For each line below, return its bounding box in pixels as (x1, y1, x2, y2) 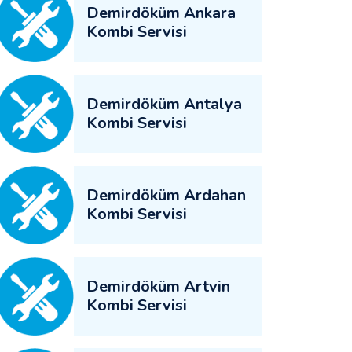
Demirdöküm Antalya (86, 93, 242, 115)
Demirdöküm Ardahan (86, 185, 246, 206)
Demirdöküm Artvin (86, 276, 230, 297)
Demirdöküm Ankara (86, 2, 236, 24)
